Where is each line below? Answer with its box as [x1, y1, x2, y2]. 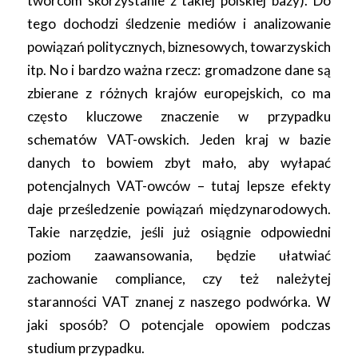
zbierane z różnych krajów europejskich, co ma [26, 85, 332, 102]
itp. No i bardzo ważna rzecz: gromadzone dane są [26, 62, 332, 79]
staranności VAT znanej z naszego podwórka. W [26, 293, 332, 311]
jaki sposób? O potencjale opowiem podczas [26, 316, 332, 334]
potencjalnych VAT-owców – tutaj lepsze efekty [26, 177, 332, 195]
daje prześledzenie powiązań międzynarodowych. [26, 201, 332, 218]
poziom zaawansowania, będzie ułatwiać [26, 247, 332, 265]
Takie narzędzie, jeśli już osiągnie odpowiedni [26, 224, 332, 241]
